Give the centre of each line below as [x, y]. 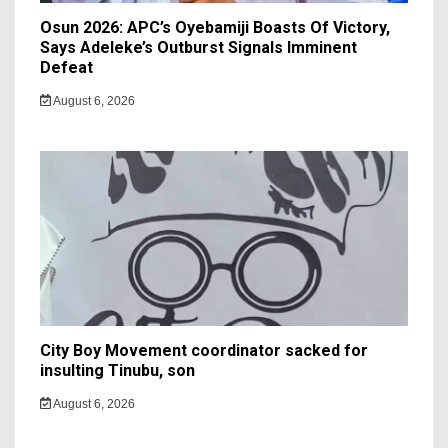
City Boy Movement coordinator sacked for [204, 350]
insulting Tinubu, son [117, 370]
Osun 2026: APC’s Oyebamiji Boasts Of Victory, [215, 27]
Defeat [66, 67]
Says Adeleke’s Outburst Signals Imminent [198, 47]
